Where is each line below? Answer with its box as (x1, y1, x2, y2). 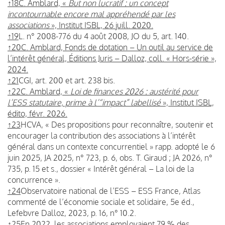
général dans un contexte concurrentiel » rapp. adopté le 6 (8, 141, 215, 152)
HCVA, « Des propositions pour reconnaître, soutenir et (21, 119, 213, 130)
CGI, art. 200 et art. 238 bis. (19, 75, 115, 85)
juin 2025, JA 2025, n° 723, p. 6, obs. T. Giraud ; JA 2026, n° (8, 152, 212, 163)
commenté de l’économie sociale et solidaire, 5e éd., (8, 196, 194, 207)
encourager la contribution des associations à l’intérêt (8, 130, 195, 141)
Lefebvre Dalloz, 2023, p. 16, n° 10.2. (8, 207, 136, 218)
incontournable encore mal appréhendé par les (8, 9, 175, 19)
